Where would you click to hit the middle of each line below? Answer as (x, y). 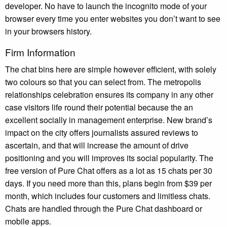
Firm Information (40, 52)
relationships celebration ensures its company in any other (109, 94)
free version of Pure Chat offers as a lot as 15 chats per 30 (109, 170)
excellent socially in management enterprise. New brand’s (109, 120)
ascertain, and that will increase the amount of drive (97, 145)
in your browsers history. (48, 31)
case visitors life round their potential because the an (99, 107)
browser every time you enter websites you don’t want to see (113, 18)
